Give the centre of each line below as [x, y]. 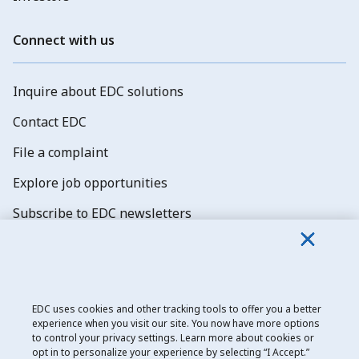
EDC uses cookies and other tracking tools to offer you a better [177, 309]
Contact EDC [50, 122]
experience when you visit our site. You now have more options [176, 323]
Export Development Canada [79, 332]
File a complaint [61, 152]
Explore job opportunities [90, 183]
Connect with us [64, 40]
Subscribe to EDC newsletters [102, 213]
